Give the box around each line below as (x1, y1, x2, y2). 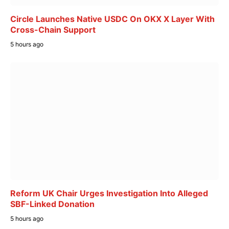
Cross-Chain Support (10, 25, 96, 35)
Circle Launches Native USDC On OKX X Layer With (10, 14, 215, 25)
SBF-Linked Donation (10, 198, 95, 209)
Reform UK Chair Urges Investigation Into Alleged (10, 188, 208, 198)
